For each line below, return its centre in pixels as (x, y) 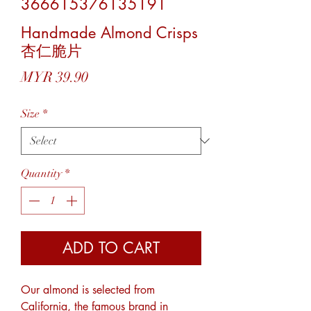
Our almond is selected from (88, 290)
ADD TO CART (111, 248)
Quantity (41, 174)
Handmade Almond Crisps (109, 33)
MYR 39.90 (54, 77)
